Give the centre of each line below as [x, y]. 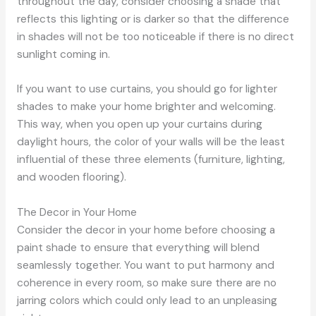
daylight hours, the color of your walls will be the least [151, 142]
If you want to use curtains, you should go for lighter [147, 89]
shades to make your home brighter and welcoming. [146, 107]
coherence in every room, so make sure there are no [146, 283]
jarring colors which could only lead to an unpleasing [147, 301]
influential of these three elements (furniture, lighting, [151, 160]
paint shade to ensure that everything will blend [138, 248]
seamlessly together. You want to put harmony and [145, 266]
